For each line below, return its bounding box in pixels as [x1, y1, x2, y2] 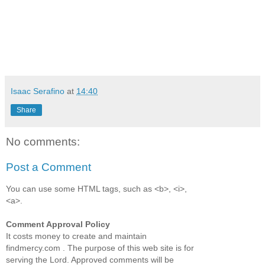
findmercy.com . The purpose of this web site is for [6, 243, 194, 253]
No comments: [6, 135, 80, 148]
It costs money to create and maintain [6, 231, 147, 241]
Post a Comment [6, 161, 91, 174]
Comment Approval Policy [6, 219, 110, 229]
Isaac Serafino [11, 86, 64, 96]
